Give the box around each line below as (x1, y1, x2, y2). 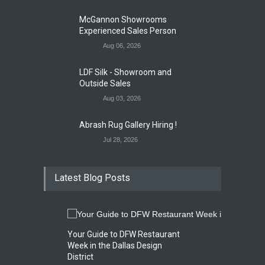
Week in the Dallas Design (67, 241, 162, 251)
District (67, 252, 93, 262)
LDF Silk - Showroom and (79, 67, 172, 77)
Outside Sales (79, 79, 131, 89)
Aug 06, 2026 (103, 42, 141, 50)
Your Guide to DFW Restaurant (67, 230, 180, 240)
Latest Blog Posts (54, 172, 130, 184)
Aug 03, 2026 (103, 95, 141, 102)
